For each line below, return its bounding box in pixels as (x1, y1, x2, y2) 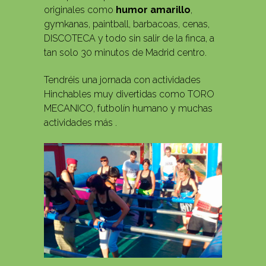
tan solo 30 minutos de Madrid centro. (44, 47, 207, 59)
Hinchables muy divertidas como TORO (44, 88, 214, 100)
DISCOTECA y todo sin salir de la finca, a (44, 33, 214, 45)
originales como (44, 4, 116, 16)
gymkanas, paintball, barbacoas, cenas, (44, 18, 210, 30)
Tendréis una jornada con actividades (44, 74, 201, 86)
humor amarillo (116, 4, 191, 16)
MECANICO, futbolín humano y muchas (44, 103, 213, 115)
